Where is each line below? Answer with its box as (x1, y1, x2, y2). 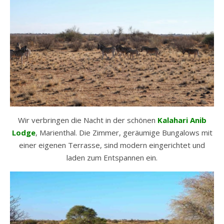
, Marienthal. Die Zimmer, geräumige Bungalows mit (35, 127, 212, 137)
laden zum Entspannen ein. (66, 152, 157, 162)
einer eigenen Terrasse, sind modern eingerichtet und (19, 139, 205, 150)
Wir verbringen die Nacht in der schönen (17, 114, 157, 125)
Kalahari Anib (157, 114, 206, 125)
